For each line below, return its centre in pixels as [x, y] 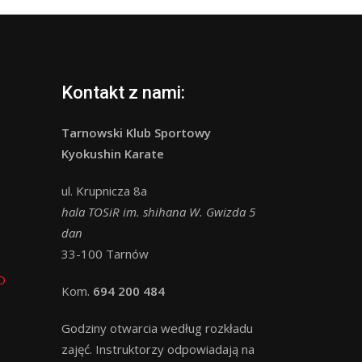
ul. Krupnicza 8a [104, 190]
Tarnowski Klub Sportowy [136, 132]
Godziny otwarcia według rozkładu [157, 328]
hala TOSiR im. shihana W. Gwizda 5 [158, 211]
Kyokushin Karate [113, 153]
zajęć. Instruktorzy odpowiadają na [158, 349]
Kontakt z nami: [123, 92]
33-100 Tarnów [105, 253]
